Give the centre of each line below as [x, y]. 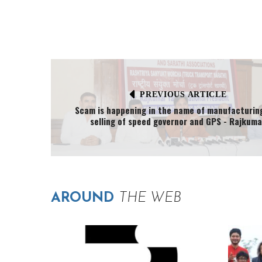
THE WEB [150, 198]
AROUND [85, 198]
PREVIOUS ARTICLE [183, 94]
